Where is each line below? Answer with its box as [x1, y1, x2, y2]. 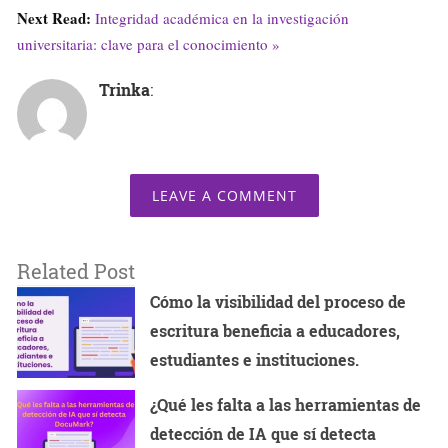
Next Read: [17, 7, 95, 30]
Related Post [17, 258, 135, 285]
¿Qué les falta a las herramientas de [150, 393, 422, 415]
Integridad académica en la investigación [95, 8, 349, 29]
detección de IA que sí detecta [150, 422, 377, 444]
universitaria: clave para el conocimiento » [17, 34, 280, 55]
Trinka [99, 79, 150, 101]
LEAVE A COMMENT [151, 186, 297, 206]
